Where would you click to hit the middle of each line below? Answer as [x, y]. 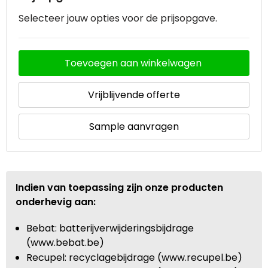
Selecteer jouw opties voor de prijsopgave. [118, 18]
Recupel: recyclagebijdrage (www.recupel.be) [134, 257]
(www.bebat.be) [65, 242]
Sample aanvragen [134, 126]
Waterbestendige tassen [77, 27]
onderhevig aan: [56, 202]
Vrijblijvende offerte [134, 95]
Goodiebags [46, 56]
